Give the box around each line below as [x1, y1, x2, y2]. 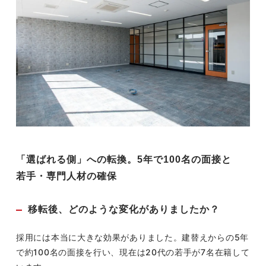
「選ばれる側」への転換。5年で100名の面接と [16, 154, 232, 165]
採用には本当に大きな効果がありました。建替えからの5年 [16, 232, 249, 242]
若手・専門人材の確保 [16, 171, 118, 182]
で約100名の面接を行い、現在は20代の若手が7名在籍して [16, 246, 250, 257]
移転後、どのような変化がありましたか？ [28, 204, 220, 215]
